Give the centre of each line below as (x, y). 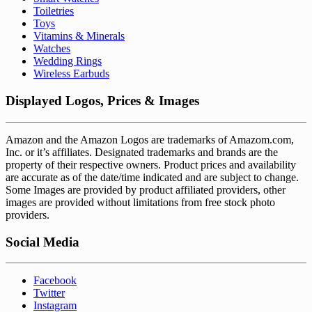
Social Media (42, 242)
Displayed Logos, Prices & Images (102, 101)
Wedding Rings (68, 61)
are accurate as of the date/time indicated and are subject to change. (152, 177)
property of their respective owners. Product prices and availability (151, 164)
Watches (52, 49)
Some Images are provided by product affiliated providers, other (146, 189)
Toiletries (54, 11)
